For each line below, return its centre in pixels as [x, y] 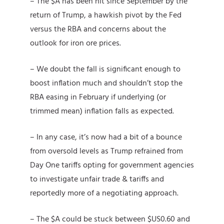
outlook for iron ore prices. [75, 44]
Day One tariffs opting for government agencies [112, 166]
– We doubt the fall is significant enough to [105, 70]
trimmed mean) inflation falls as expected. [102, 112]
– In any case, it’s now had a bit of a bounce [106, 138]
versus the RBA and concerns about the [98, 30]
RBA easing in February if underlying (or [98, 98]
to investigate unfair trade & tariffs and [97, 180]
